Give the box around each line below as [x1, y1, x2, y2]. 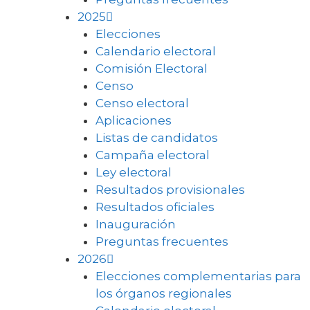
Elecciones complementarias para [95, 268, 301, 283]
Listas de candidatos [95, 130, 218, 145]
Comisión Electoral [95, 61, 208, 75]
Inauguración [95, 217, 176, 231]
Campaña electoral [95, 147, 210, 162]
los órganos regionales [95, 286, 232, 300]
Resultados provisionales [95, 182, 245, 197]
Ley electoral [95, 165, 172, 179]
